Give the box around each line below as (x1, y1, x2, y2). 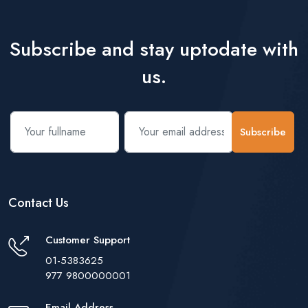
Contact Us (8, 193, 69, 212)
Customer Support (45, 232, 130, 247)
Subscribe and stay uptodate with (10, 34, 298, 63)
